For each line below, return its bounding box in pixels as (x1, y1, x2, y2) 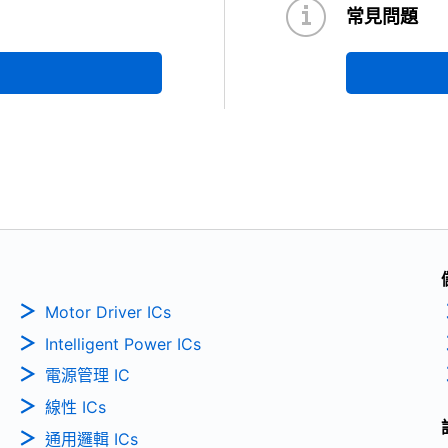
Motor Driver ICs (44, 301, 171, 322)
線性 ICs (44, 397, 106, 418)
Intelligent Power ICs (44, 333, 201, 354)
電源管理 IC (44, 365, 130, 386)
